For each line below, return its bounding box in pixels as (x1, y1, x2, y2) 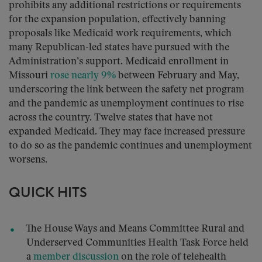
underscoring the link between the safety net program (9, 85, 244, 95)
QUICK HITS (9, 186, 87, 200)
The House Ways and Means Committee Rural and (26, 224, 244, 234)
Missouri (9, 71, 50, 81)
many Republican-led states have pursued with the (9, 43, 229, 53)
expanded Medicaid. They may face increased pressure (9, 127, 245, 137)
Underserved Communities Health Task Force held (26, 238, 249, 248)
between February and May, (116, 71, 239, 81)
